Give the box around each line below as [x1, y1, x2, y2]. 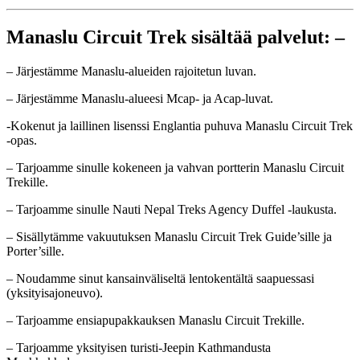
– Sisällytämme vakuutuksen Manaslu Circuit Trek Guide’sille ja [6, 229, 332, 243]
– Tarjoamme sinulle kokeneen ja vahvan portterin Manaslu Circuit [6, 160, 344, 174]
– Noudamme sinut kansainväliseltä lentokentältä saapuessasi [6, 271, 314, 285]
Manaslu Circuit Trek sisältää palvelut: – [6, 26, 345, 47]
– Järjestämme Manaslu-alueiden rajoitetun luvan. [6, 63, 256, 78]
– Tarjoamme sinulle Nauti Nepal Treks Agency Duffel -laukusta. [6, 202, 337, 216]
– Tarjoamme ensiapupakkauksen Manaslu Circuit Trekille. [6, 313, 305, 327]
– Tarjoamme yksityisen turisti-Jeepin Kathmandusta [6, 340, 271, 354]
